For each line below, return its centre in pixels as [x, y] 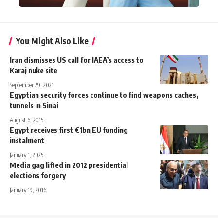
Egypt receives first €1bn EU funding [69, 130]
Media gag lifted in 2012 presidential [69, 165]
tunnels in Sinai [34, 105]
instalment [27, 140]
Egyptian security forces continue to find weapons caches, [104, 95]
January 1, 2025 [27, 155]
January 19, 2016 [28, 190]
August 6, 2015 [27, 120]
